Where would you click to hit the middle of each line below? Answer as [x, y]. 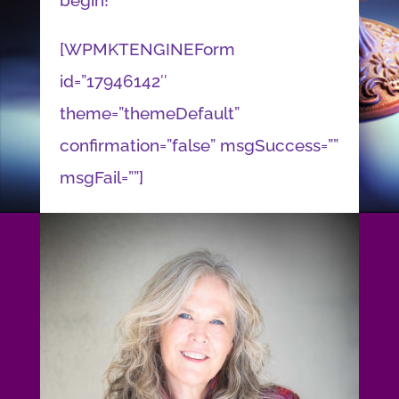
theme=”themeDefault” [149, 113]
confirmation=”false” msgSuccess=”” [199, 145]
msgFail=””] [101, 177]
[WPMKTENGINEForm [147, 49]
